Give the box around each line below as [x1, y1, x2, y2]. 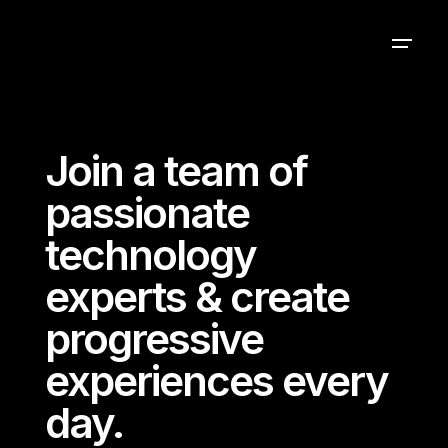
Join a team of [44, 145, 307, 196]
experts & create [44, 271, 349, 322]
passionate [44, 187, 249, 238]
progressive [44, 313, 263, 364]
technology [44, 229, 256, 280]
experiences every [44, 355, 388, 406]
